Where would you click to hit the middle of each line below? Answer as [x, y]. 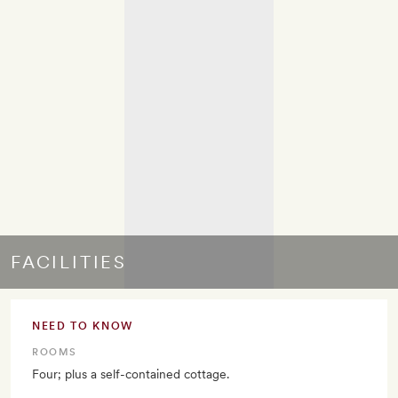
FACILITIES [69, 263]
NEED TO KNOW [83, 326]
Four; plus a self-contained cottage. [131, 374]
